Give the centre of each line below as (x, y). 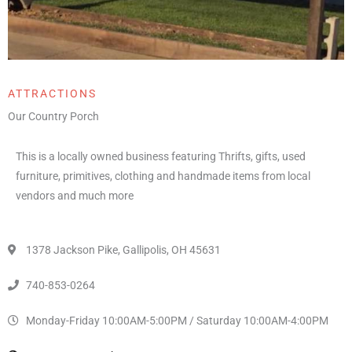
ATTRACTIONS (52, 93)
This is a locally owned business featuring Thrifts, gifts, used (161, 156)
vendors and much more (75, 196)
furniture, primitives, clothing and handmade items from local (163, 176)
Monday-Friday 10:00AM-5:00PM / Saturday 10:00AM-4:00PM (177, 320)
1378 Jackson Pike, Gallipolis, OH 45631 (123, 249)
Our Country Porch (53, 116)
